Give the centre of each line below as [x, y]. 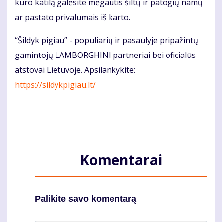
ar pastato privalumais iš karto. [73, 18]
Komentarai [121, 160]
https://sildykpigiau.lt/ [55, 85]
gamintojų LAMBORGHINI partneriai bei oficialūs [105, 55]
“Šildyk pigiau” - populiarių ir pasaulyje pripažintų [107, 40]
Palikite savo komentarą [85, 199]
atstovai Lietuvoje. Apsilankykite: [75, 70]
